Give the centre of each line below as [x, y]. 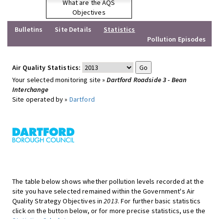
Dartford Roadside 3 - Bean [147, 80]
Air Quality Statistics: [47, 67]
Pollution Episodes [176, 39]
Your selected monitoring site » [60, 80]
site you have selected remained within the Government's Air [104, 191]
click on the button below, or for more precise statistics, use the [109, 211]
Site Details [73, 29]
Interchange [31, 89]
